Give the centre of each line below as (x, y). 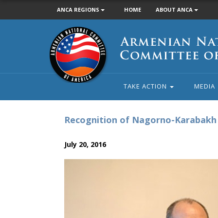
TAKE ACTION (146, 86)
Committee (67, 53)
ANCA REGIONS (79, 9)
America (62, 74)
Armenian (64, 31)
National (63, 42)
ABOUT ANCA (175, 9)
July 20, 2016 (85, 144)
